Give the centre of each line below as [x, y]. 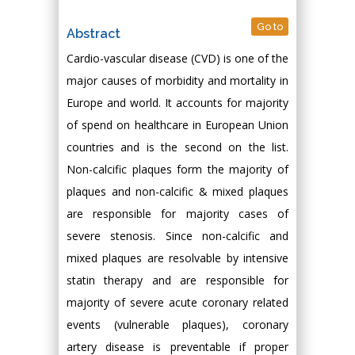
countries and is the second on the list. [177, 147]
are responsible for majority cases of [177, 214]
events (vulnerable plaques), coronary [177, 324]
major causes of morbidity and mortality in [177, 80]
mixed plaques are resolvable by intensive [177, 258]
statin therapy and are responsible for [177, 280]
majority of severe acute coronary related [177, 302]
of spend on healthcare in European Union [177, 125]
